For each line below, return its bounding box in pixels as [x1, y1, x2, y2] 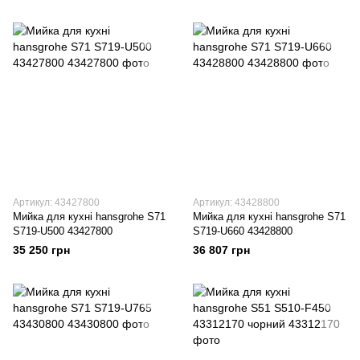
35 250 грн [13, 243, 70, 256]
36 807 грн [193, 243, 250, 256]
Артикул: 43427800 [13, 197, 100, 208]
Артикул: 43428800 [193, 197, 280, 208]
